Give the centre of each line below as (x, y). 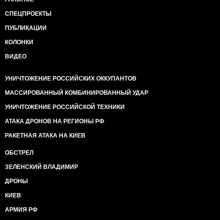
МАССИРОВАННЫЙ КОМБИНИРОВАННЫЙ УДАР (77, 93)
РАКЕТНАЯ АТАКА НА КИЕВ (45, 135)
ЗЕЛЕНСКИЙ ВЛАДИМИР (41, 167)
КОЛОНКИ (19, 42)
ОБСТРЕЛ (19, 152)
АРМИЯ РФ (21, 209)
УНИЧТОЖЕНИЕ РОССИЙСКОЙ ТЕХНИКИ (65, 107)
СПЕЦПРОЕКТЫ (28, 14)
